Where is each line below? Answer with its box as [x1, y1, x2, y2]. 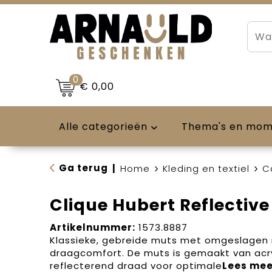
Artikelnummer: [49, 221, 135, 234]
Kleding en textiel [162, 162, 250, 175]
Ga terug [58, 161, 108, 174]
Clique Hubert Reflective [49, 194, 270, 216]
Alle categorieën [58, 120, 148, 134]
